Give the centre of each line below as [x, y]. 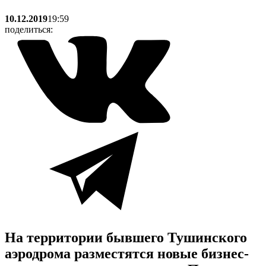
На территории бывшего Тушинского [126, 237]
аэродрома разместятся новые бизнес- [127, 253]
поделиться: [29, 29]
